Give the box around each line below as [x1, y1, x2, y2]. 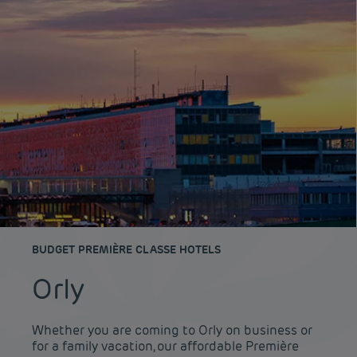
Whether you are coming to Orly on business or [32, 321, 312, 339]
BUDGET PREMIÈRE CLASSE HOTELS [32, 242, 221, 257]
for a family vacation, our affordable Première [32, 337, 299, 355]
